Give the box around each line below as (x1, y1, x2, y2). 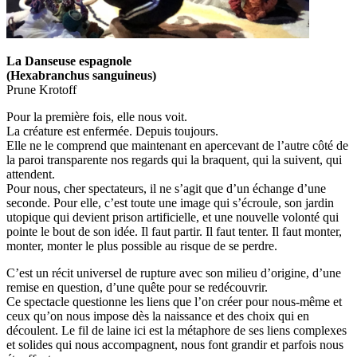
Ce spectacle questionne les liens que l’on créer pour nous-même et (6, 295, 342, 309)
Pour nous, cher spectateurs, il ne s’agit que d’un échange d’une (6, 182, 326, 196)
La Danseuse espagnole (6, 54, 131, 69)
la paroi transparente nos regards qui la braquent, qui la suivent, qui (6, 153, 342, 167)
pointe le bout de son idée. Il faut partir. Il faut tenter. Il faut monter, (6, 225, 342, 239)
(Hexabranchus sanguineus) (6, 69, 156, 83)
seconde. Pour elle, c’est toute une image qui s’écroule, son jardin (6, 196, 334, 210)
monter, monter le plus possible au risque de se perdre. (6, 239, 277, 253)
